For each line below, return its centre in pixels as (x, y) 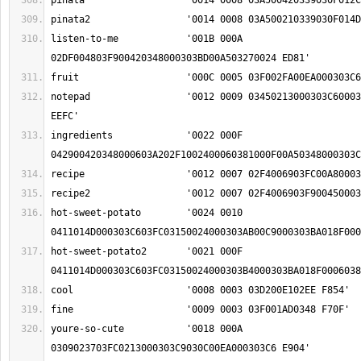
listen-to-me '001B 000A (85, 39)
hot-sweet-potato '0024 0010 (96, 213)
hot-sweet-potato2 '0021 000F (99, 251)
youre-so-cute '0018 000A (87, 329)
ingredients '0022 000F (82, 135)
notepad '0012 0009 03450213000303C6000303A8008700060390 (71, 97)
